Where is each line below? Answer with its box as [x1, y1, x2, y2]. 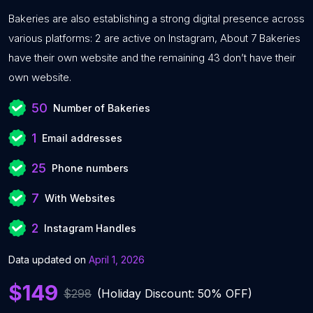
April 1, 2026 [89, 254, 145, 265]
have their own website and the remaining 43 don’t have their [8, 51, 296, 64]
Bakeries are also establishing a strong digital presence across [8, 12, 305, 25]
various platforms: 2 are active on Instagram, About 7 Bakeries [8, 31, 300, 45]
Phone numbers [52, 162, 129, 174]
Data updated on [8, 254, 89, 265]
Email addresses [42, 132, 122, 144]
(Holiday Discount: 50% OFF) [97, 286, 252, 300]
